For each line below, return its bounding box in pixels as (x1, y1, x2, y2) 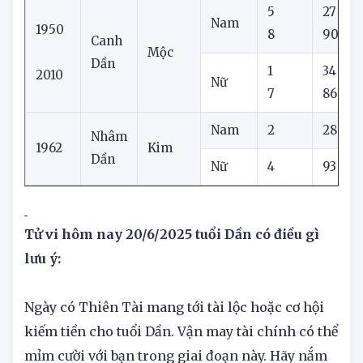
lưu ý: (24, 284, 61, 301)
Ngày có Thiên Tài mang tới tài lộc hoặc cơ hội (24, 333, 324, 350)
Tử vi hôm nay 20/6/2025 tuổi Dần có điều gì (24, 260, 319, 277)
